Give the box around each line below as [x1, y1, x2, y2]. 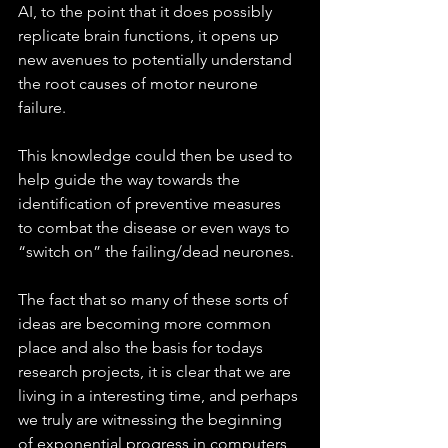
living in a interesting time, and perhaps [18, 386, 302, 405]
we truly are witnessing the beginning [18, 410, 286, 429]
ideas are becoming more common [18, 314, 275, 333]
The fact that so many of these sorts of [18, 290, 292, 309]
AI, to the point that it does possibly [18, 2, 276, 21]
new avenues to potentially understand [18, 50, 296, 69]
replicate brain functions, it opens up [18, 26, 283, 45]
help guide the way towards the [18, 170, 244, 189]
